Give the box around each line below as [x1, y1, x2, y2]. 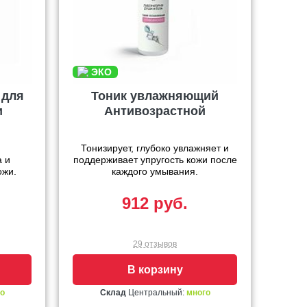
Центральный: [125, 288, 186, 298]
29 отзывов [133, 239, 177, 249]
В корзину [127, 264, 183, 276]
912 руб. [122, 194, 188, 213]
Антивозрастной [104, 104, 206, 119]
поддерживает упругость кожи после [73, 154, 237, 166]
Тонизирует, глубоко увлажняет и [81, 143, 229, 154]
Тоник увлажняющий [91, 89, 219, 103]
